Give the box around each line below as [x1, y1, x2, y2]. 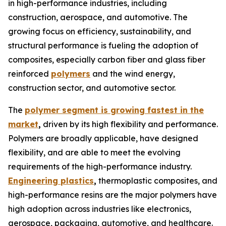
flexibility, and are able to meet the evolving [8, 147, 181, 157]
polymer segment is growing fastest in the [25, 104, 204, 115]
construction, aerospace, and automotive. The [8, 12, 188, 22]
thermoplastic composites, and [96, 175, 217, 186]
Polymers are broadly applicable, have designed [8, 133, 198, 143]
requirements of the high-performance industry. [8, 161, 192, 172]
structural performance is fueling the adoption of [8, 40, 198, 50]
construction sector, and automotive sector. [8, 82, 176, 93]
